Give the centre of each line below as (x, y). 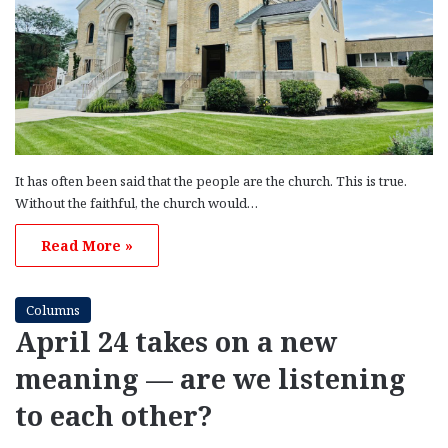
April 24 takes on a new (176, 341)
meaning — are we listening (210, 378)
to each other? (113, 415)
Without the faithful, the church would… (136, 202)
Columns (53, 309)
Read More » (87, 245)
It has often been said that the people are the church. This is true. (211, 180)
